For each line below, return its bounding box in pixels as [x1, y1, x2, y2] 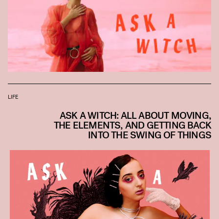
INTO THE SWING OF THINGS [88, 128, 211, 142]
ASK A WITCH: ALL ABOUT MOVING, [59, 109, 211, 122]
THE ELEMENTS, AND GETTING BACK [53, 118, 211, 132]
